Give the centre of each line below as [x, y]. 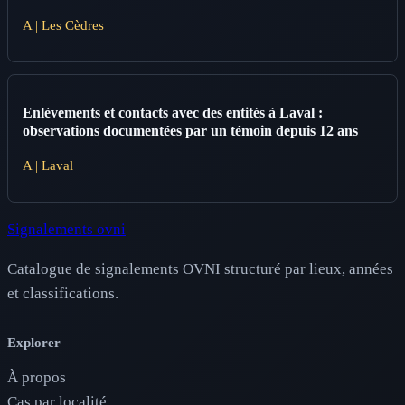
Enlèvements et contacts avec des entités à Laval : [173, 113]
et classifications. [63, 294]
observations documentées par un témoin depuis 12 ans [190, 131]
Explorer [34, 343]
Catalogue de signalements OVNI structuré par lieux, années [200, 269]
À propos [37, 377]
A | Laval [48, 165]
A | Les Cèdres [63, 25]
